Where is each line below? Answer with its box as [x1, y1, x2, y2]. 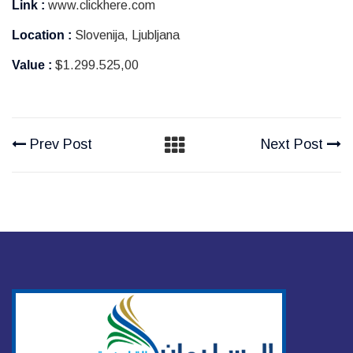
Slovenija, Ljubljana [72, 28, 180, 43]
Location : [12, 28, 72, 43]
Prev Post [26, 136, 92, 153]
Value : [12, 58, 52, 72]
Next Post [261, 136, 327, 153]
